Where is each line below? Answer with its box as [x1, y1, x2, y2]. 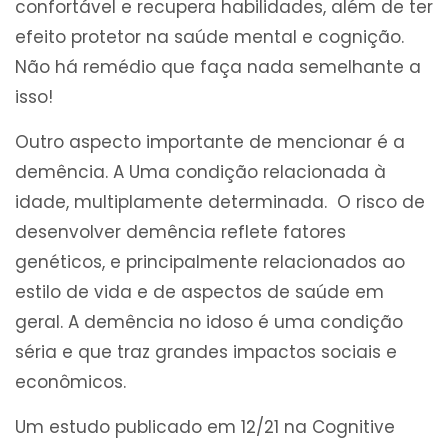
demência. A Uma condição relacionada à [15, 160, 386, 185]
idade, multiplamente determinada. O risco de [15, 190, 425, 215]
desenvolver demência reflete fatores [15, 220, 346, 245]
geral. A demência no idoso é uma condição [15, 310, 403, 335]
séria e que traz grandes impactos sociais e [15, 340, 397, 365]
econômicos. [15, 370, 126, 395]
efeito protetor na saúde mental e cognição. [15, 25, 404, 50]
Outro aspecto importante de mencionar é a [15, 130, 405, 155]
